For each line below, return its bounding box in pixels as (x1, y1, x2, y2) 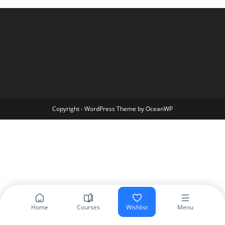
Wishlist (126, 202, 148, 211)
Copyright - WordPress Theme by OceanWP (52, 104, 173, 113)
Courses (76, 202, 100, 211)
